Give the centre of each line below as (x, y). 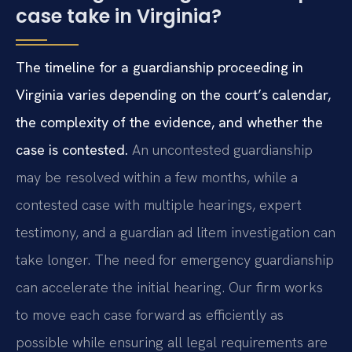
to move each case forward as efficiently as (150, 314)
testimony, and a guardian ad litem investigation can (176, 232)
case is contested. (72, 149)
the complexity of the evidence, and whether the (169, 122)
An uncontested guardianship (220, 149)
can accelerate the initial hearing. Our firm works (169, 287)
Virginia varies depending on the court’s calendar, (173, 94)
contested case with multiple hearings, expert (159, 204)
